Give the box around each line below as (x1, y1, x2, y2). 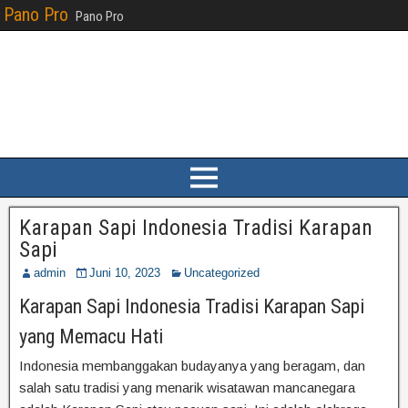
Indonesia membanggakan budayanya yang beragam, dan (19, 358, 365, 373)
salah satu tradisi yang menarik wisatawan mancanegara (19, 380, 355, 395)
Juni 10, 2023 (89, 266, 160, 280)
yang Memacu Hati (19, 325, 163, 348)
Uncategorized (184, 266, 260, 280)
